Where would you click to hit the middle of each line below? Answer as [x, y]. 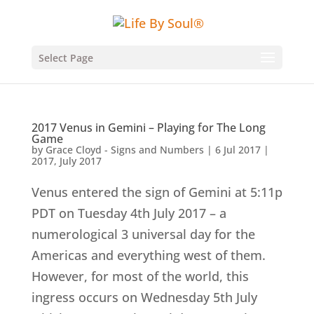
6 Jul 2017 [238, 150]
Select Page [66, 57]
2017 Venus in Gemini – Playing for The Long [148, 128]
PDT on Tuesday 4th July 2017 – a [129, 213]
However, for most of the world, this [140, 276]
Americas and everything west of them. [148, 255]
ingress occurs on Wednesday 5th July [144, 297]
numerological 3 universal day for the [143, 234]
